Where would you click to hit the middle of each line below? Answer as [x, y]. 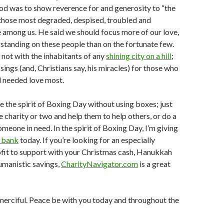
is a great [154, 163]
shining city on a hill [139, 55]
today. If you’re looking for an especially [87, 139]
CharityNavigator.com [99, 163]
